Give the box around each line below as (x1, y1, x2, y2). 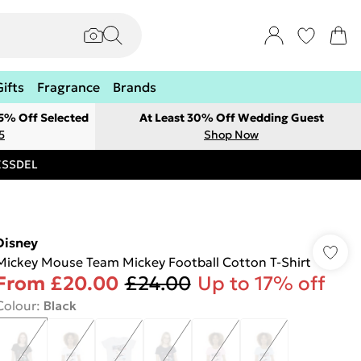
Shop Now (204, 127, 259, 142)
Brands (113, 79, 156, 95)
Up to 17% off (197, 272, 326, 296)
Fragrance (37, 79, 100, 95)
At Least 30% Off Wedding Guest (139, 110, 324, 125)
